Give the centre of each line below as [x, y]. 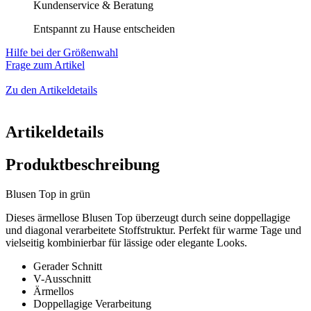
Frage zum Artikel [45, 65]
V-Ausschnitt [62, 278]
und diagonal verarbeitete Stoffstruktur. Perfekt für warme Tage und [153, 230]
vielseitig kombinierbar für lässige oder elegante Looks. [126, 242]
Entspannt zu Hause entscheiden [104, 28]
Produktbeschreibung [83, 164]
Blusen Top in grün [48, 194]
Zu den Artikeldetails [51, 90]
